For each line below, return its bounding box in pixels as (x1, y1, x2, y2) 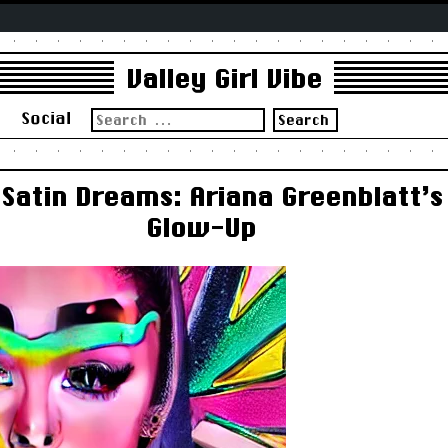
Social (20, 107, 71, 127)
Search (89, 106, 138, 123)
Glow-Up (146, 212, 257, 242)
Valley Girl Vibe (126, 64, 322, 94)
